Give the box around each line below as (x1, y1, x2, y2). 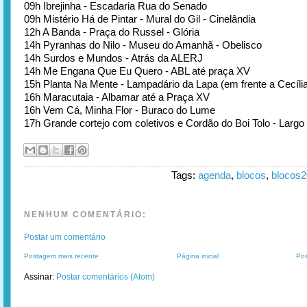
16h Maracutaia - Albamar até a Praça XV (24, 90, 210, 103)
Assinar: (24, 271, 56, 282)
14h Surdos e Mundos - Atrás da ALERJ (24, 51, 203, 64)
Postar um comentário (24, 232, 106, 242)
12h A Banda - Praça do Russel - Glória (24, 25, 199, 38)
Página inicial (176, 251, 219, 260)
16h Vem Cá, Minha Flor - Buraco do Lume (24, 103, 215, 116)
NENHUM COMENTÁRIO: (24, 209, 147, 219)
